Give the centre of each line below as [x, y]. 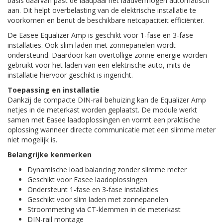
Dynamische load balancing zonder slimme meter [107, 169]
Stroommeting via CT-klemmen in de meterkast [104, 209]
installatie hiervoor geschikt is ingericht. [70, 75]
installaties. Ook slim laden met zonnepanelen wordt [92, 45]
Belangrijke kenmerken [50, 155]
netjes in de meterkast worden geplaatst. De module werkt [102, 110]
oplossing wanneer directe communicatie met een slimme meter [111, 130]
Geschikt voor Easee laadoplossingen [87, 179]
